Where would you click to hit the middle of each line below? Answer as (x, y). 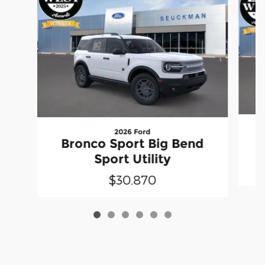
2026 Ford (132, 132)
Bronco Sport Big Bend (132, 144)
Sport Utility (132, 159)
